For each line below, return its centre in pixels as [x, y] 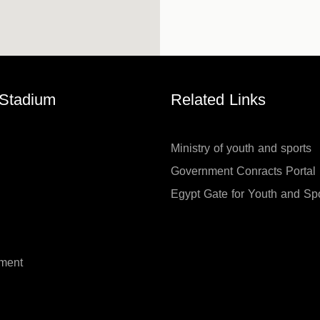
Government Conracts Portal [243, 171]
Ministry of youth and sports [241, 148]
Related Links [218, 100]
